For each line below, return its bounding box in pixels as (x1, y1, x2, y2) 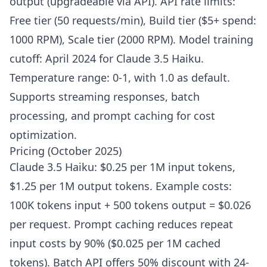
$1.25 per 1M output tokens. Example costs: (10, 179, 232, 194)
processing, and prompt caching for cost (10, 108, 215, 123)
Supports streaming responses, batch (10, 89, 200, 104)
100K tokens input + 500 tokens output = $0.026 (10, 198, 251, 213)
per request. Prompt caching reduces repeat (10, 217, 233, 232)
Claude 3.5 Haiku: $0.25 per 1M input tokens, (10, 160, 235, 175)
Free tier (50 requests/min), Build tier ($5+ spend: (10, 13, 256, 28)
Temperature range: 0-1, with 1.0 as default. (10, 70, 230, 85)
